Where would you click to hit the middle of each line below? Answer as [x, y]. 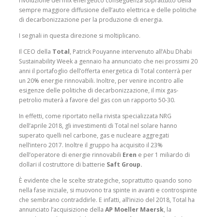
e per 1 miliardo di [163, 155]
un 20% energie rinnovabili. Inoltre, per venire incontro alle [101, 80]
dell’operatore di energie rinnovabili [71, 155]
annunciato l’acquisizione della [62, 210]
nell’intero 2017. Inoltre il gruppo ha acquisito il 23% [91, 145]
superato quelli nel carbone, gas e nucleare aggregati [94, 136]
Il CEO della [36, 51]
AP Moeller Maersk [134, 210]
